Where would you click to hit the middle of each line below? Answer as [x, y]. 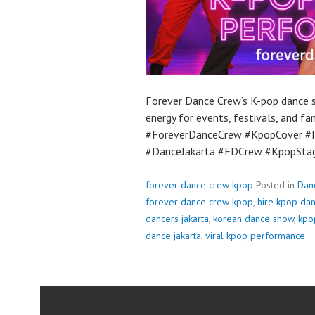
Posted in [277, 185]
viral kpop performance [255, 236]
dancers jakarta [177, 219]
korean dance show [253, 219]
